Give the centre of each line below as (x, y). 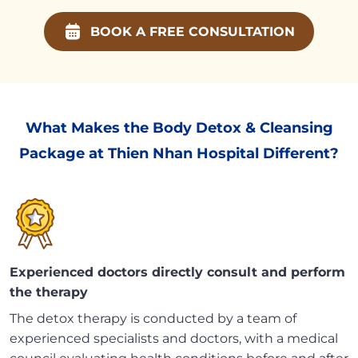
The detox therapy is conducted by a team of (153, 319)
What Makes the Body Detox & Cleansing (179, 128)
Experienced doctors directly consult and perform (177, 272)
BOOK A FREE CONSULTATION (193, 32)
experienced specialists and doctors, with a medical (174, 339)
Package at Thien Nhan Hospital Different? (179, 154)
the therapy (49, 292)
